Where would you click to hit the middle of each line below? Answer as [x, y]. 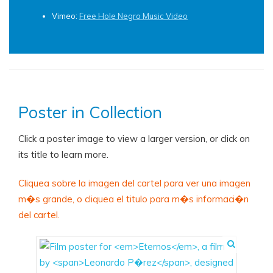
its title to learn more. [63, 154]
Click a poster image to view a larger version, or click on [134, 139]
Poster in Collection [90, 112]
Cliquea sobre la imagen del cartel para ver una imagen [134, 183]
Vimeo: [66, 16]
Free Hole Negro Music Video [133, 16]
